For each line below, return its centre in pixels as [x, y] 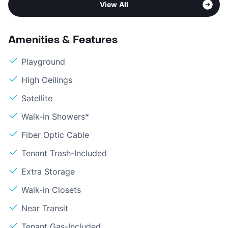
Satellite [37, 98]
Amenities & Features [63, 40]
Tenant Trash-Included [64, 153]
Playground [43, 62]
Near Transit [45, 208]
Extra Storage [48, 172]
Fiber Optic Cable [55, 135]
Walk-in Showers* [55, 117]
